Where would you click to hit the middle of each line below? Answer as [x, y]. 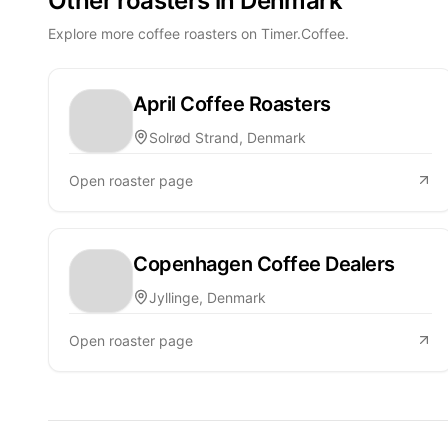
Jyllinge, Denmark [207, 297]
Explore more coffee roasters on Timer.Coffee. [198, 33]
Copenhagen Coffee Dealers [264, 263]
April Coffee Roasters [232, 103]
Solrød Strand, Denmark [227, 137]
